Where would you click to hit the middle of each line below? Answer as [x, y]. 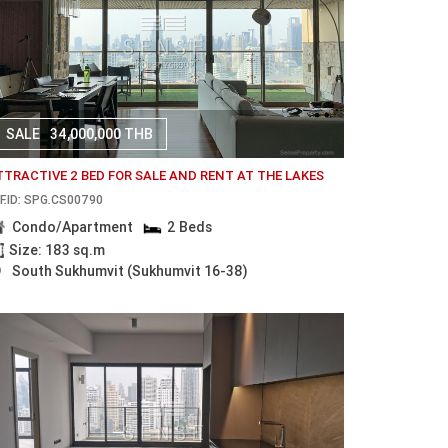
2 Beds [190, 227]
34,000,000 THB [101, 134]
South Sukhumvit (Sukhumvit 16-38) [129, 271]
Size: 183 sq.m [56, 249]
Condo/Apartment [72, 227]
